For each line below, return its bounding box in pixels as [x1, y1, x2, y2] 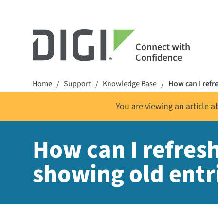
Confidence [135, 51, 182, 65]
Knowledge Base [103, 78, 157, 89]
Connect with [135, 40, 190, 54]
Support [64, 78, 91, 89]
